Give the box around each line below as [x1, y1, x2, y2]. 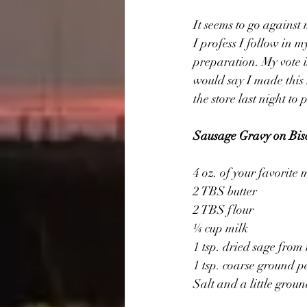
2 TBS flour [193, 201, 254, 217]
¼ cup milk [193, 220, 248, 236]
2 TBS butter [193, 183, 257, 199]
